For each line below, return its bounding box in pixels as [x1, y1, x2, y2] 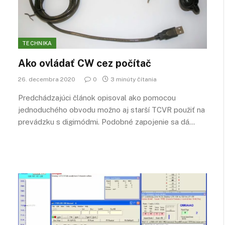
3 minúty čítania [110, 75, 157, 83]
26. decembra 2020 [18, 75, 75, 83]
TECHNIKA [22, 40, 52, 46]
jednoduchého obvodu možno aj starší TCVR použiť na [18, 105, 205, 114]
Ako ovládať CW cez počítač [18, 57, 151, 69]
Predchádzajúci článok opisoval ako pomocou [18, 93, 176, 102]
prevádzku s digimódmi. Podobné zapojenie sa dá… [18, 117, 195, 126]
